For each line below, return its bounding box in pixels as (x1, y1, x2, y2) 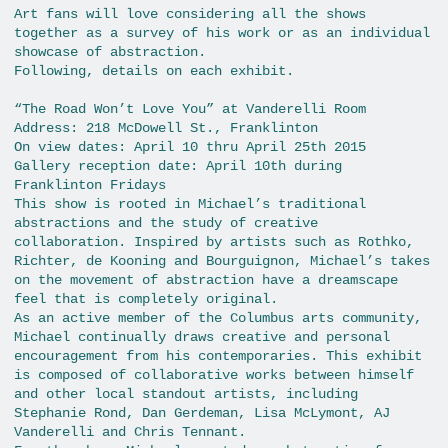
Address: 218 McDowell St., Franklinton (14, 120, 318, 137)
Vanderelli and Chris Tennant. (14, 424, 246, 441)
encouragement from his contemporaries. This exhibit (14, 348, 422, 365)
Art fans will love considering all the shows (14, 5, 366, 22)
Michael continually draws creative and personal (14, 329, 390, 346)
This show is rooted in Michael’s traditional (14, 196, 366, 213)
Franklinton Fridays (14, 177, 166, 194)
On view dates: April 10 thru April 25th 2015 (14, 139, 366, 156)
